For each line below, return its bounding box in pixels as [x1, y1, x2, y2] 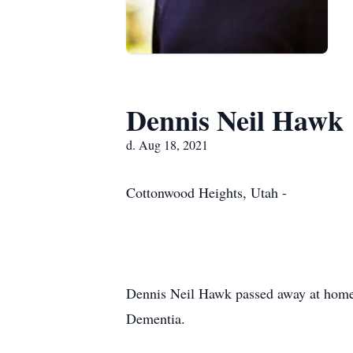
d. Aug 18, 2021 [126, 136, 208, 153]
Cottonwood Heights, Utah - [126, 183, 287, 202]
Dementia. [126, 309, 185, 328]
